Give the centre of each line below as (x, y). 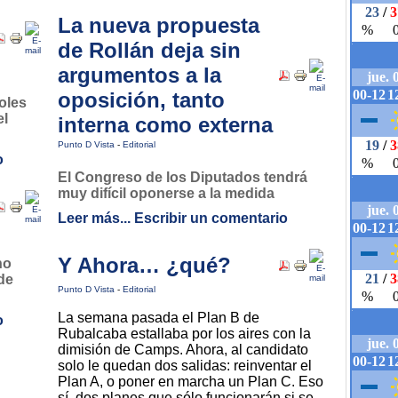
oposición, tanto (141, 100)
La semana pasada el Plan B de (159, 318)
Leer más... (94, 219)
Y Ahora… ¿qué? (144, 265)
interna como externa (165, 125)
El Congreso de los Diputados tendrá (183, 178)
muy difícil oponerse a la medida (166, 194)
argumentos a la (139, 75)
